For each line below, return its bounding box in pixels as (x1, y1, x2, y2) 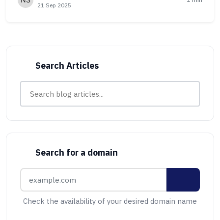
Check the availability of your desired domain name (23, 196, 197, 206)
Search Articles (35, 60, 99, 71)
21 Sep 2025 (37, 1, 71, 9)
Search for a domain (35, 147, 118, 158)
